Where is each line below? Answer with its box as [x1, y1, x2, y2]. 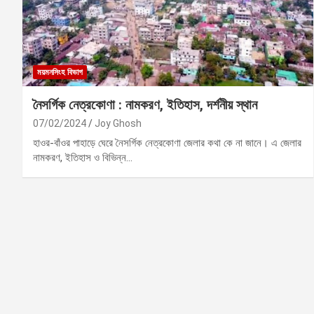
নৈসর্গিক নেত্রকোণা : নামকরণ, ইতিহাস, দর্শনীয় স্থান [33, 96, 257, 113]
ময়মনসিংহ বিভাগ [37, 67, 83, 77]
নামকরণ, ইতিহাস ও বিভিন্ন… [33, 151, 132, 164]
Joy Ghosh [95, 117, 142, 129]
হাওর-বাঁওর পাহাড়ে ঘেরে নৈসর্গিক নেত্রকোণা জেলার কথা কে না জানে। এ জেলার [33, 136, 301, 149]
